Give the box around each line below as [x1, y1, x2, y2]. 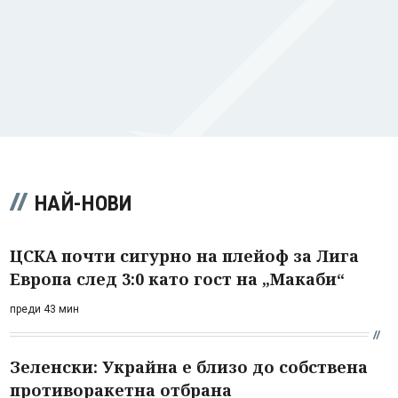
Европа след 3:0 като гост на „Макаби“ [10, 267, 345, 290]
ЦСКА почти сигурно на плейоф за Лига [10, 244, 359, 267]
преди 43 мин [10, 302, 79, 315]
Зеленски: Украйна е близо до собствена [10, 355, 368, 378]
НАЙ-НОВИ [35, 190, 132, 216]
